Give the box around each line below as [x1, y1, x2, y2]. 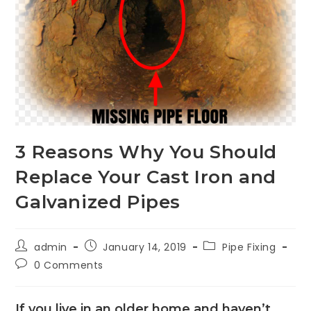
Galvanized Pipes [15, 190, 181, 213]
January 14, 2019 [103, 239, 187, 254]
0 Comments [34, 258, 104, 272]
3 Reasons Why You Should [15, 140, 277, 163]
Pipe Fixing [222, 239, 276, 254]
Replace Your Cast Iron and [15, 165, 277, 188]
